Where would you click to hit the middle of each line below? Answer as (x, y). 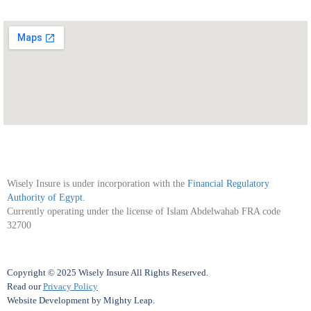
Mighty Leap (128, 300)
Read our (25, 286)
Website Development (48, 300)
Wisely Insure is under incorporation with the (97, 183)
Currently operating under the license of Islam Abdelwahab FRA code (144, 211)
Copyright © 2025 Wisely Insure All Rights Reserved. (108, 272)
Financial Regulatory (228, 183)
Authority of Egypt (45, 197)
